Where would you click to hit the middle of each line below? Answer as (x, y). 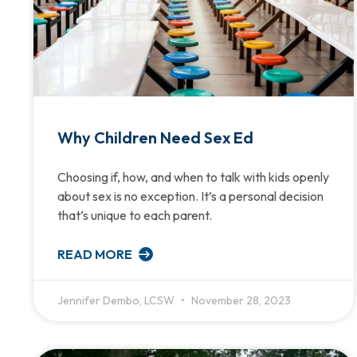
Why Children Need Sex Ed (157, 137)
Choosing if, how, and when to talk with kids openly (193, 177)
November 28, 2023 (240, 300)
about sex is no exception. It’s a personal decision (190, 196)
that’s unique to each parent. (135, 215)
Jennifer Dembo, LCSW (117, 300)
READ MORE (96, 254)
